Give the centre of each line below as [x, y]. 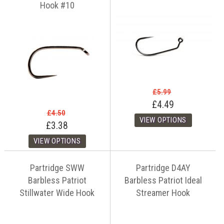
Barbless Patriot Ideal [163, 180]
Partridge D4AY [163, 168]
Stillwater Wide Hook [57, 193]
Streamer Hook [163, 193]
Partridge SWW [57, 168]
